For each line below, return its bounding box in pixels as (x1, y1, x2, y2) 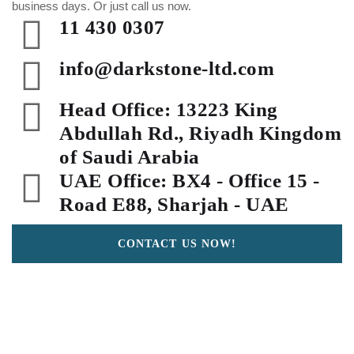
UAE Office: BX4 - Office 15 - (59, 170, 320, 192)
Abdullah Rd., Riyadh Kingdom (59, 122, 341, 145)
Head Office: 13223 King (59, 99, 278, 121)
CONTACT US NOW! (117, 238, 237, 250)
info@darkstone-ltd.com (59, 58, 274, 80)
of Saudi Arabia (59, 146, 200, 168)
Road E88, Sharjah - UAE (59, 194, 289, 216)
